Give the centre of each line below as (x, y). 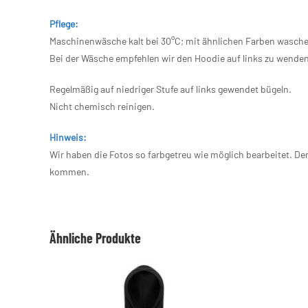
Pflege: (64, 23)
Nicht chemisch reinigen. (102, 106)
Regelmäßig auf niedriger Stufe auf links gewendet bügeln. (170, 89)
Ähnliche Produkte (95, 238)
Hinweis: (68, 137)
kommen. (69, 171)
